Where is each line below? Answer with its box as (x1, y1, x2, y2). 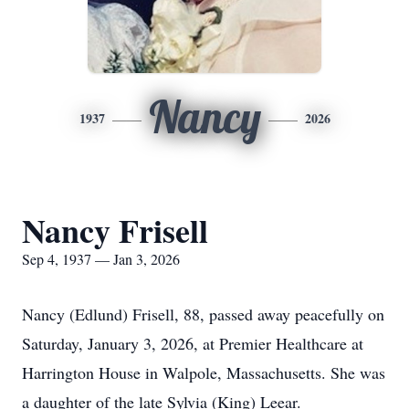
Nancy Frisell (22, 206, 208, 254)
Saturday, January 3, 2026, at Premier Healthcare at (22, 332, 363, 354)
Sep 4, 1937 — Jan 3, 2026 (22, 249, 180, 268)
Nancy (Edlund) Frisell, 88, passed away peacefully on (22, 303, 384, 325)
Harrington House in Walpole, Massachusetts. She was (22, 362, 385, 383)
